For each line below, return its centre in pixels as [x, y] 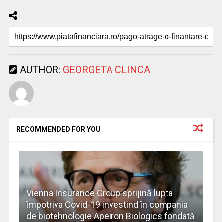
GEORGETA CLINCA [106, 70]
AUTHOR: [40, 70]
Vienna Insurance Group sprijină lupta [99, 193]
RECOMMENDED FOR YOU [58, 130]
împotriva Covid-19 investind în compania [107, 205]
